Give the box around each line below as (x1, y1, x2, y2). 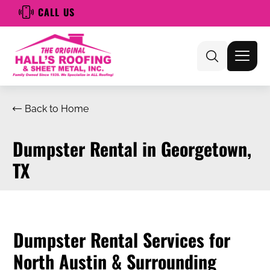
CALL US (37, 4, 75, 19)
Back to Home (25, 102, 89, 115)
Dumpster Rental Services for (13, 225, 230, 253)
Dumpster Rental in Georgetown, (13, 134, 251, 162)
